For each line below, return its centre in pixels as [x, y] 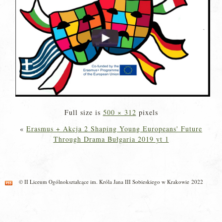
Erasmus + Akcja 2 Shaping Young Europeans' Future [114, 129]
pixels [147, 112]
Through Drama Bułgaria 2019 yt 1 [111, 139]
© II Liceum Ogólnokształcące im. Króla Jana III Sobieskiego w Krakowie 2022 [111, 182]
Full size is [83, 112]
